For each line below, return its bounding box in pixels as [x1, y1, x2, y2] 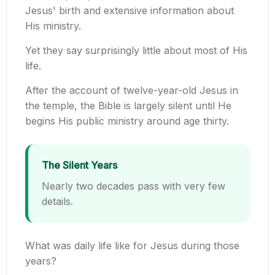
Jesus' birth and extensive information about [25, 4, 234, 17]
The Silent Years [42, 159, 117, 172]
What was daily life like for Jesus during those [25, 239, 239, 252]
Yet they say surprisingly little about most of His [25, 44, 247, 57]
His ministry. [25, 20, 81, 33]
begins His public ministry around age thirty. [25, 115, 229, 128]
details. [42, 195, 73, 208]
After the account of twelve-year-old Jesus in [25, 84, 238, 97]
